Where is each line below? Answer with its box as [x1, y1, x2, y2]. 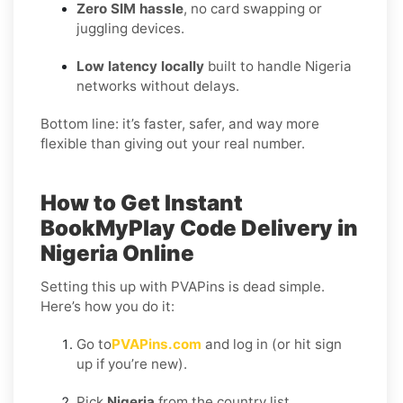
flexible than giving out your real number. [40, 134, 305, 152]
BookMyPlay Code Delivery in [40, 214, 358, 241]
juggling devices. [76, 19, 184, 37]
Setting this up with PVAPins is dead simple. [40, 277, 325, 295]
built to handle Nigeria [204, 57, 352, 75]
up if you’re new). [76, 354, 187, 372]
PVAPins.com [112, 335, 201, 353]
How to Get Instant [40, 189, 243, 216]
